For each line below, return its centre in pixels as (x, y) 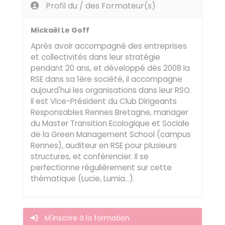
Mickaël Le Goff (60, 30)
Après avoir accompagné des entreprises (109, 46)
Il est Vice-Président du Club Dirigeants (104, 101)
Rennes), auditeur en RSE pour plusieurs (104, 145)
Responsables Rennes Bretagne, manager (109, 112)
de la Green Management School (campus (111, 134)
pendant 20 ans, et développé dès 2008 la (110, 68)
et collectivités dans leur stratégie (95, 57)
